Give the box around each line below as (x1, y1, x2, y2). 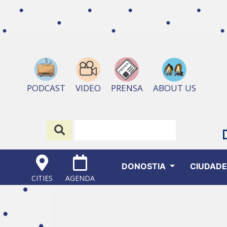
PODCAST (26, 82, 65, 94)
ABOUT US (153, 82, 196, 94)
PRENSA (110, 82, 143, 94)
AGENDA (65, 173, 95, 183)
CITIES (31, 173, 53, 183)
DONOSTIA (121, 161, 168, 172)
